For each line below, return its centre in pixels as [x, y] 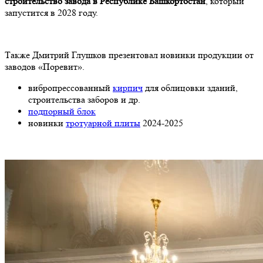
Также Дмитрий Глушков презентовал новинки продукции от [129, 55]
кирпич [128, 87]
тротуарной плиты [103, 123]
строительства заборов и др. [84, 99]
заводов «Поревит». [45, 66]
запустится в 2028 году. [51, 12]
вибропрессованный [70, 87]
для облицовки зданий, [190, 87]
